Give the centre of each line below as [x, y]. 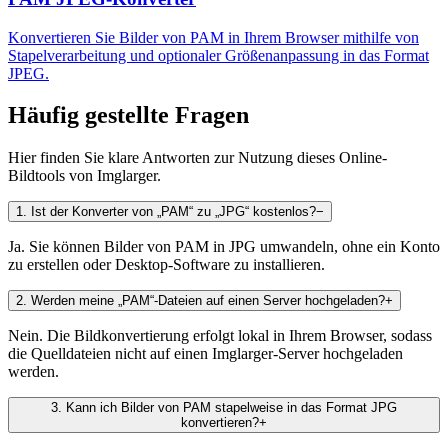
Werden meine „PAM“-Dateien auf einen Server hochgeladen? [208, 301]
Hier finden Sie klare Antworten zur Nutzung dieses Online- [197, 158]
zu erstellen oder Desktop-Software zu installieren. [166, 265]
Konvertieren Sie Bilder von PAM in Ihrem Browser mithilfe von [213, 37]
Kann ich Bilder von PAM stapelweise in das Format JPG [231, 408]
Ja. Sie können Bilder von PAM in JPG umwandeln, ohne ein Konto [224, 247]
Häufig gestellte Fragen [128, 115]
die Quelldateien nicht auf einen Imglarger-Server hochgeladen [205, 354]
